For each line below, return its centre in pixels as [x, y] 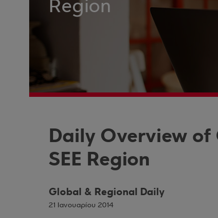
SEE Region [99, 159]
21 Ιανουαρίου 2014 [81, 205]
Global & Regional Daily [107, 192]
